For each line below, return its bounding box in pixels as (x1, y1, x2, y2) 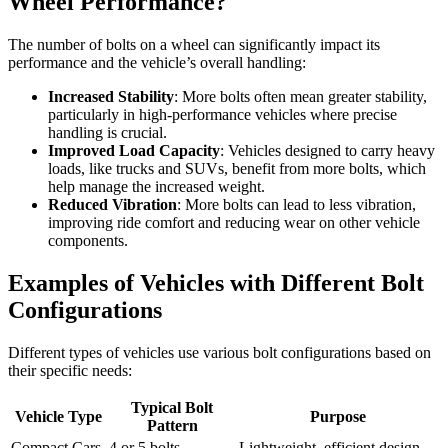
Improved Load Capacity (48, 141, 220, 159)
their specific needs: (8, 361, 132, 379)
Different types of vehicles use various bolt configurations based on (8, 343, 431, 361)
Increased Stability (48, 87, 174, 105)
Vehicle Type (14, 407, 102, 425)
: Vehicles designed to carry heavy (220, 141, 435, 159)
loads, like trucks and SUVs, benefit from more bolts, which (48, 159, 426, 177)
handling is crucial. (48, 123, 167, 141)
